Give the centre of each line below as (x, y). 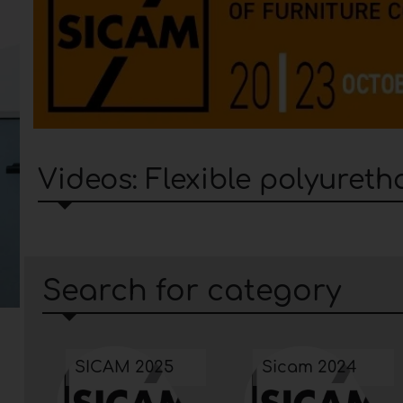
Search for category (192, 291)
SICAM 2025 (125, 367)
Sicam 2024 (310, 367)
